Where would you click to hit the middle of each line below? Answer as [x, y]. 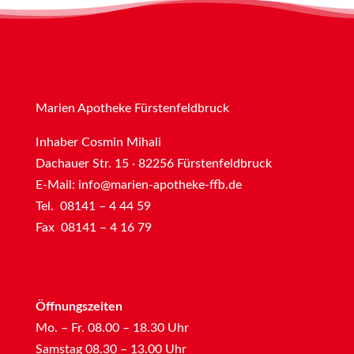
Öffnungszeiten [79, 306]
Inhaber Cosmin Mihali [98, 142]
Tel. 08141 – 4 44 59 [93, 206]
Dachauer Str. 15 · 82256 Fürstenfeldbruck [153, 163]
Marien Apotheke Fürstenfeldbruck [132, 108]
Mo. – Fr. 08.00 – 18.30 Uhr [112, 328]
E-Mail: [56, 185]
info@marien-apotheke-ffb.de [160, 185]
